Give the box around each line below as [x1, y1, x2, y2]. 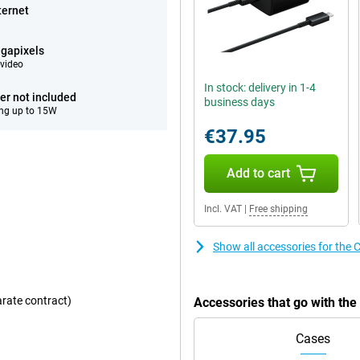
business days [204, 96, 275, 108]
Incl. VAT [204, 203, 242, 215]
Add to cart [226, 166, 290, 181]
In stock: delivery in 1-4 [204, 81, 316, 94]
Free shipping [249, 203, 308, 215]
